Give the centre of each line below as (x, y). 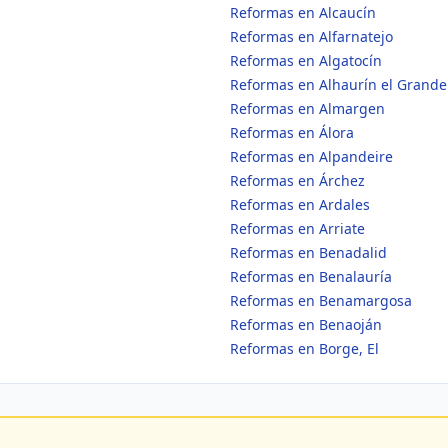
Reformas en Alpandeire (311, 156)
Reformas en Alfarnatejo (311, 36)
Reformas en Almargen (307, 108)
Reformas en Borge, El (304, 348)
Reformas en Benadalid (308, 252)
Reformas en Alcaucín (303, 12)
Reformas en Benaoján (306, 324)
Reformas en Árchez (297, 180)
